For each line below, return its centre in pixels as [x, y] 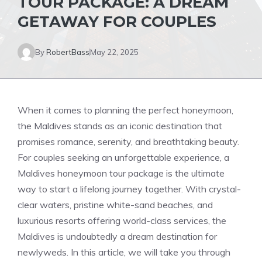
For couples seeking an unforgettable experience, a [123, 157]
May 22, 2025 [114, 52]
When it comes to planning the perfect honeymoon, [125, 110]
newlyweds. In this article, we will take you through [124, 252]
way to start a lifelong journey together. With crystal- [129, 189]
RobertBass [68, 52]
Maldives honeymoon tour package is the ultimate [121, 173]
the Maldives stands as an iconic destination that [120, 126]
